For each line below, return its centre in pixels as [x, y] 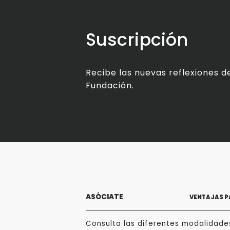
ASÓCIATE [104, 197]
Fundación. [110, 86]
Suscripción [137, 40]
